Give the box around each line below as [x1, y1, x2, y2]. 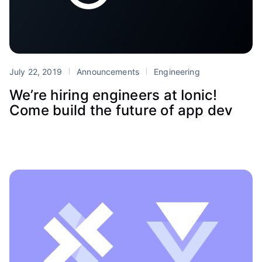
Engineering [151, 66, 200, 77]
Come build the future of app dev [9, 101, 233, 119]
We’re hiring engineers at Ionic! [9, 86, 218, 104]
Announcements [74, 66, 142, 77]
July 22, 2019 [9, 66, 64, 77]
